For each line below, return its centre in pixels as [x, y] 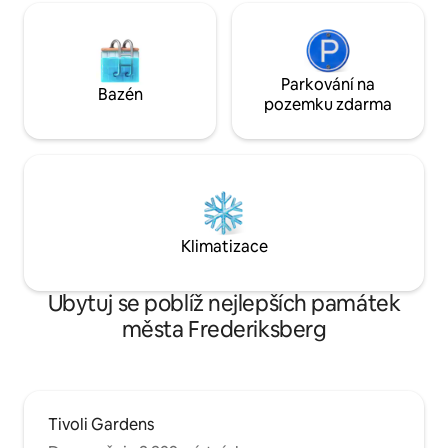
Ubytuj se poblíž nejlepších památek [224, 304]
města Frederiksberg [224, 330]
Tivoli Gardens [101, 425]
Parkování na [328, 85]
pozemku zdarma [328, 105]
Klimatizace [224, 247]
